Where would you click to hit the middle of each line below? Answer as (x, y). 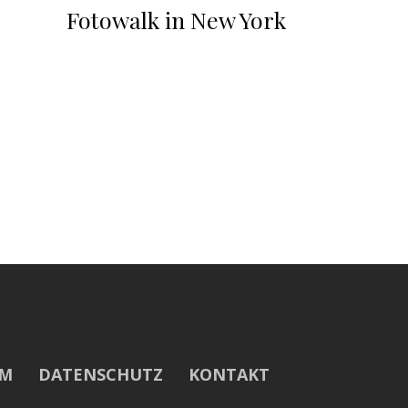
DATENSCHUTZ (101, 374)
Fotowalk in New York (176, 19)
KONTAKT (229, 374)
